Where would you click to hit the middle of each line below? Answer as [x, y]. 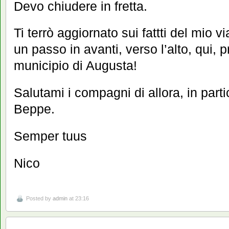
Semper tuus [50, 136]
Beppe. [34, 109]
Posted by [39, 198]
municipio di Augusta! [75, 66]
